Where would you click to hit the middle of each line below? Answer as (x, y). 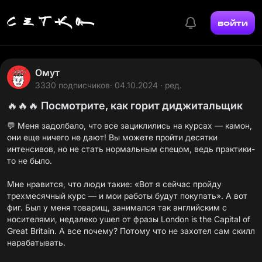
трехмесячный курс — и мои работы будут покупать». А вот (127, 196)
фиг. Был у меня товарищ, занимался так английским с (117, 207)
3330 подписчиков (73, 85)
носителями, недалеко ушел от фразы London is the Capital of (129, 219)
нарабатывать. (36, 242)
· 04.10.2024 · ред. (146, 85)
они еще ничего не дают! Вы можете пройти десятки (112, 137)
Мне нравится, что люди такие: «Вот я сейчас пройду (114, 184)
